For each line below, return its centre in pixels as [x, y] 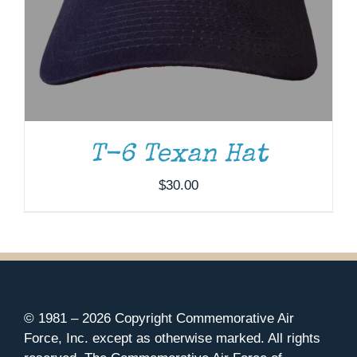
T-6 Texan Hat [178, 155]
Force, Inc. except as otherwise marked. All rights [172, 338]
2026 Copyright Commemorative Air [188, 318]
